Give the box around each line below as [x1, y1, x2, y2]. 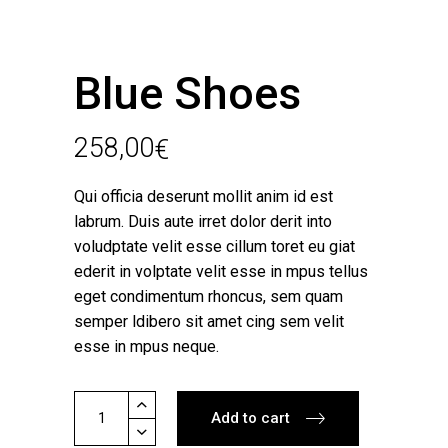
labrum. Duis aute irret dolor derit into [74, 211, 332, 231]
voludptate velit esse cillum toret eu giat [74, 236, 355, 256]
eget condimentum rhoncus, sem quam [74, 286, 343, 306]
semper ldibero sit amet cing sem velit [74, 311, 344, 331]
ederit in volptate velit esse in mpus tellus [74, 261, 368, 281]
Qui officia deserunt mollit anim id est [74, 186, 333, 206]
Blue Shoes [74, 67, 301, 120]
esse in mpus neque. [74, 336, 219, 356]
